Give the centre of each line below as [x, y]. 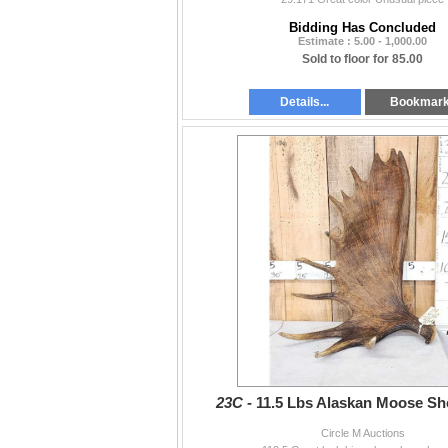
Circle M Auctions [362, 433]
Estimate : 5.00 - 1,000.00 [362, 41]
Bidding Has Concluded [362, 28]
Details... [305, 102]
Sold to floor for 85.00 [362, 59]
